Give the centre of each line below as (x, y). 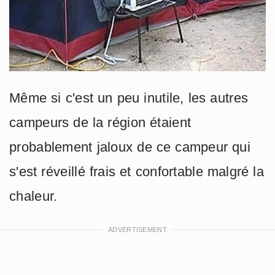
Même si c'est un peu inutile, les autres (129, 98)
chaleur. (33, 196)
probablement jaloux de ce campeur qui (130, 147)
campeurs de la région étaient (100, 122)
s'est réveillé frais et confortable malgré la (137, 171)
